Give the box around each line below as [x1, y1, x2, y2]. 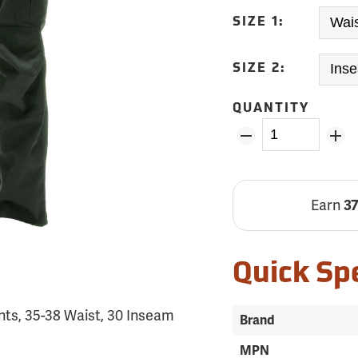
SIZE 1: [233, 15, 285, 29]
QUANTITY [233, 102, 310, 115]
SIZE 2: [233, 62, 287, 76]
